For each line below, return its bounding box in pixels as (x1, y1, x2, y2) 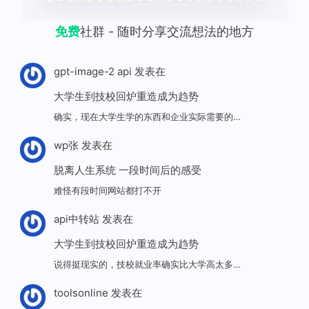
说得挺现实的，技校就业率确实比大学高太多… (53, 258, 241, 270)
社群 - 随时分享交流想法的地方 (80, 24, 254, 39)
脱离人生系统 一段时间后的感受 (53, 163, 201, 177)
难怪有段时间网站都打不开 (53, 184, 161, 196)
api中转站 (53, 212, 99, 226)
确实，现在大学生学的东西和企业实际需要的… (53, 110, 241, 122)
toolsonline (53, 286, 108, 300)
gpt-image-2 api (53, 65, 132, 78)
